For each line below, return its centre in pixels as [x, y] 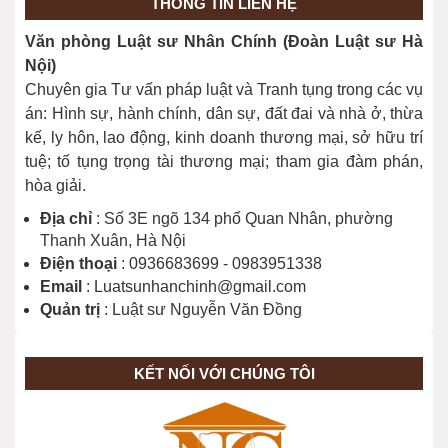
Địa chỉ [66, 219]
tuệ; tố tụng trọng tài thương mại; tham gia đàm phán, [224, 162]
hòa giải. [55, 186]
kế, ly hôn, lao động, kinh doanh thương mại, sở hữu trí [224, 138]
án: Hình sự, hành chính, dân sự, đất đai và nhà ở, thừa [224, 114]
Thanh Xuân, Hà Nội [113, 241]
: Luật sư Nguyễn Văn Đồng [203, 310]
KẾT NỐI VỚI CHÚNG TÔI [224, 374]
